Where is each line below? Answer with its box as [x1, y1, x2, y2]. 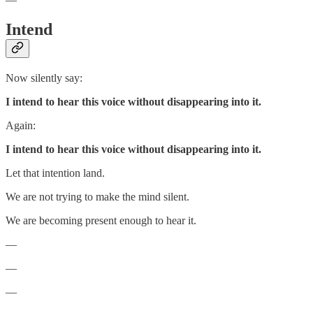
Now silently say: [6, 71, 82, 84]
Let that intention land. [6, 166, 105, 179]
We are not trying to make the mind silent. [6, 190, 189, 203]
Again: [6, 119, 36, 131]
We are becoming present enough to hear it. [6, 214, 196, 226]
